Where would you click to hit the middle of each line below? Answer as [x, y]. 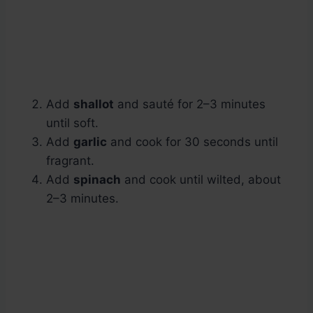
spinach [97, 180]
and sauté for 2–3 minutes [190, 104]
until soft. [72, 123]
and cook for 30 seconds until [192, 142]
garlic [90, 142]
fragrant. [70, 161]
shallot [94, 104]
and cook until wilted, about [201, 180]
